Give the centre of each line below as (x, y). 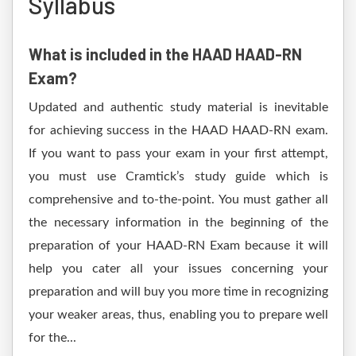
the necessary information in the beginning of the (178, 222)
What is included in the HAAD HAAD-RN (165, 54)
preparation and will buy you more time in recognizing (178, 292)
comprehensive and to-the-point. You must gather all (178, 199)
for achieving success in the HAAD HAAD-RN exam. (178, 130)
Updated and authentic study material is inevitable (178, 107)
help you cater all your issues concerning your (178, 269)
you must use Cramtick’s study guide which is (178, 176)
